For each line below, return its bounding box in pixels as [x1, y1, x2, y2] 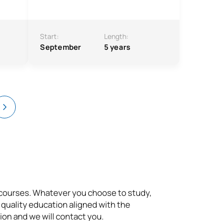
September [40, 42, 81, 52]
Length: [104, 32, 128, 41]
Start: [40, 32, 59, 41]
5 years [104, 42, 131, 52]
